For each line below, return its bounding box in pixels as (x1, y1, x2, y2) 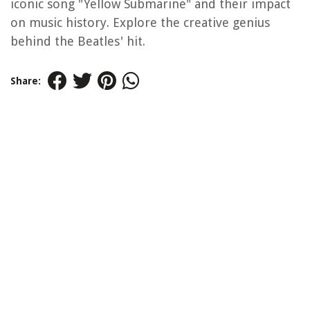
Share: (10, 75, 41, 86)
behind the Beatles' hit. (10, 34, 145, 48)
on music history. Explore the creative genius (10, 15, 270, 30)
